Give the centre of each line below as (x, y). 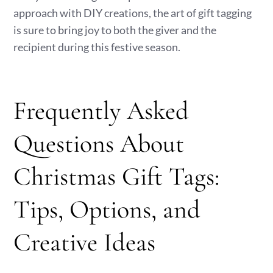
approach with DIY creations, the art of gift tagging (133, 13)
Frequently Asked (101, 111)
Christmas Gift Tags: (117, 176)
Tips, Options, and (107, 209)
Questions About (99, 144)
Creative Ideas (85, 242)
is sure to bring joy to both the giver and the (115, 30)
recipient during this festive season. (97, 47)
